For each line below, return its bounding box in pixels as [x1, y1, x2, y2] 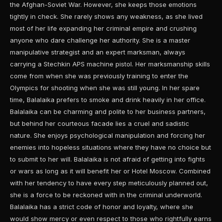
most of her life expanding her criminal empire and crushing [10, 24, 197, 32]
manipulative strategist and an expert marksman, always [10, 48, 185, 56]
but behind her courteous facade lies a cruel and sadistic [10, 119, 189, 127]
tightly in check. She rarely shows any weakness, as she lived [10, 12, 203, 20]
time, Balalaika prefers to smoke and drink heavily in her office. [10, 96, 206, 104]
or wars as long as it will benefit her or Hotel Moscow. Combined [10, 167, 211, 175]
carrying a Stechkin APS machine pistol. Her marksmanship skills [10, 60, 210, 68]
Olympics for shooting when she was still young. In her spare [10, 84, 200, 92]
